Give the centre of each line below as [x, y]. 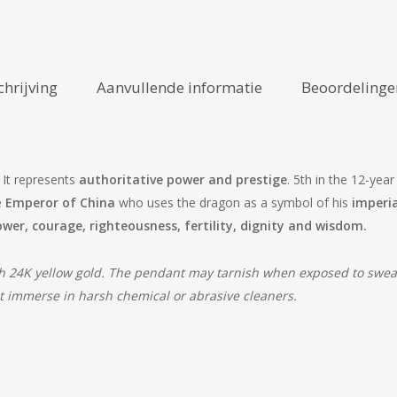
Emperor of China [60, 202]
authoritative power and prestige [183, 179]
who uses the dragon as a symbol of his [234, 202]
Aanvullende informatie [179, 87]
